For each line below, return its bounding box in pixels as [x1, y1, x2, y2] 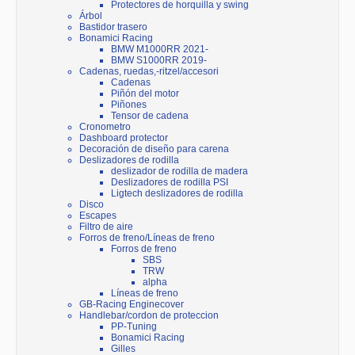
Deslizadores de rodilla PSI [111, 177, 228, 189]
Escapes [79, 210, 116, 222]
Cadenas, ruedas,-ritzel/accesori [79, 66, 219, 78]
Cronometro [79, 121, 131, 133]
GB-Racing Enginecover [79, 299, 184, 311]
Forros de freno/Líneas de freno [79, 232, 215, 244]
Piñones [111, 99, 147, 111]
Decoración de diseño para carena [79, 143, 229, 155]
